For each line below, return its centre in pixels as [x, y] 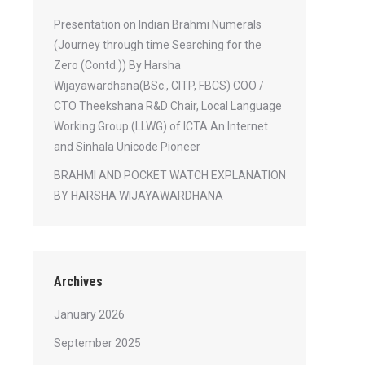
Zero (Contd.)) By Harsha [117, 65]
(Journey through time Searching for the [158, 45]
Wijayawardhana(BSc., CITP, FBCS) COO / [159, 86]
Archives [78, 281]
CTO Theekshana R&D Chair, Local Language [168, 106]
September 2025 [97, 343]
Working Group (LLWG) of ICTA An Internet [161, 126]
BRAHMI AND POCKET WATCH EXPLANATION [170, 175]
